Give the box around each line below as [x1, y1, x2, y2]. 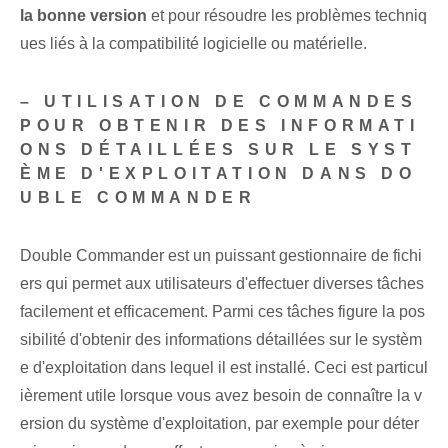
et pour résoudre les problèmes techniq [147, 7, 427, 25]
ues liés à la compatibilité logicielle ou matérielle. [20, 35, 367, 53]
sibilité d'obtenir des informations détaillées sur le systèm [20, 331, 422, 349]
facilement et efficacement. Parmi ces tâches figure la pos [20, 303, 425, 321]
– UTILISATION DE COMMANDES [20, 93, 418, 111]
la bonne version [20, 7, 147, 25]
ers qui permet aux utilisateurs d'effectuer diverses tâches [20, 275, 424, 293]
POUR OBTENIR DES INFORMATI [20, 117, 420, 135]
